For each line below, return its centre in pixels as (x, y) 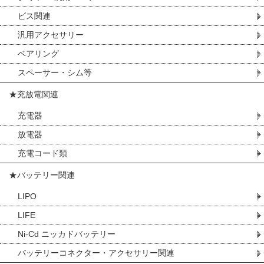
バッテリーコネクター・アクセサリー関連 (96, 253)
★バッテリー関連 (42, 175)
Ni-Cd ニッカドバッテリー (67, 234)
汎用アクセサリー (51, 35)
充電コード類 (42, 153)
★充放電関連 (34, 94)
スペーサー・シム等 (55, 72)
